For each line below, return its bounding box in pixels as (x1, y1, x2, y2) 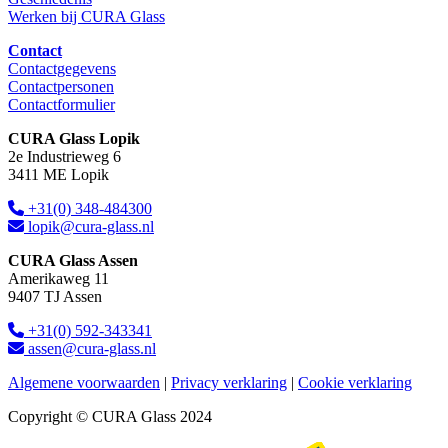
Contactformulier (8, 96, 115, 113)
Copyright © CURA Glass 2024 (8, 408, 212, 425)
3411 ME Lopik (8, 166, 109, 183)
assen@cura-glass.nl (24, 340, 156, 357)
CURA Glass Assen (8, 252, 138, 269)
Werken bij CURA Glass (8, 8, 165, 25)
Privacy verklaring (171, 374, 287, 391)
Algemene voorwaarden (8, 374, 160, 391)
